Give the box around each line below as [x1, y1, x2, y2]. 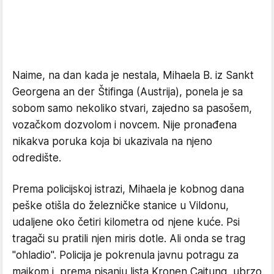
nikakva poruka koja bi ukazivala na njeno [12, 135, 212, 147]
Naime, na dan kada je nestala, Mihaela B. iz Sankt [12, 68, 254, 81]
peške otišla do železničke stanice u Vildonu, [12, 199, 229, 212]
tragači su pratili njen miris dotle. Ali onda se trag [12, 232, 245, 245]
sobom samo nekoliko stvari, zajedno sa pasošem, [12, 102, 252, 114]
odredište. [12, 151, 61, 164]
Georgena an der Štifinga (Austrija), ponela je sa [12, 85, 243, 98]
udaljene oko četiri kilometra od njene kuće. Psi [12, 215, 240, 228]
